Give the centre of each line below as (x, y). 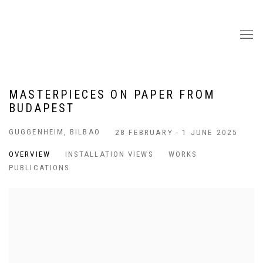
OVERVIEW (30, 154)
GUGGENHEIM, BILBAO (55, 132)
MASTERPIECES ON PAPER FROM (112, 95)
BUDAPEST (42, 108)
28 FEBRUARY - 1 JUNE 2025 (176, 132)
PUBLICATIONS (40, 168)
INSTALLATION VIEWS (109, 154)
